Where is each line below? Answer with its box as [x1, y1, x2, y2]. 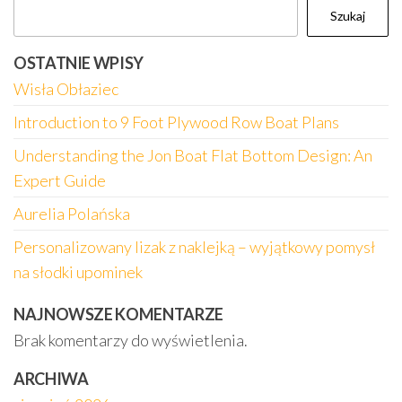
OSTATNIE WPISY [13, 53, 144, 73]
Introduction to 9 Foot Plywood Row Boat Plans [13, 112, 339, 132]
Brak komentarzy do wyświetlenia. [13, 330, 248, 350]
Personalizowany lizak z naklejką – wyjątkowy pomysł [13, 237, 375, 257]
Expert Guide [13, 170, 106, 190]
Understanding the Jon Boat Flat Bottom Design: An [13, 145, 372, 165]
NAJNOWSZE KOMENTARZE [13, 304, 223, 324]
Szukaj [330, 8, 365, 23]
